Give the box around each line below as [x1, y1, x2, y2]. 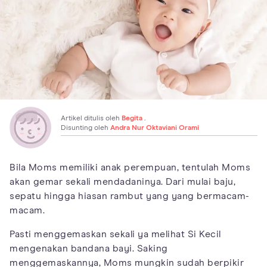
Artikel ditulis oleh [61, 114, 122, 122]
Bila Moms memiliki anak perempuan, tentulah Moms [10, 162, 250, 172]
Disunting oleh [61, 124, 110, 132]
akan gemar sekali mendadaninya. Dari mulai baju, [10, 176, 235, 187]
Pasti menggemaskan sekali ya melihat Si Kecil [10, 229, 221, 239]
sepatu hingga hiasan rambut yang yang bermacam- [10, 191, 250, 201]
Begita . [122, 114, 146, 122]
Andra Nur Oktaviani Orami [110, 124, 199, 132]
